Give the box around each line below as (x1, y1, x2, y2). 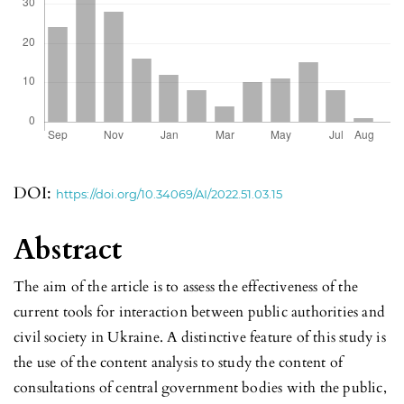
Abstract (14, 230, 123, 271)
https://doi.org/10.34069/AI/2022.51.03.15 (56, 187, 282, 202)
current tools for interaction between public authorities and (14, 302, 386, 323)
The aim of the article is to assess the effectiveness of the (14, 277, 359, 298)
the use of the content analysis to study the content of (14, 353, 344, 373)
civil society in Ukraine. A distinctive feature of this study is (14, 327, 386, 348)
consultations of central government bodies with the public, (14, 378, 387, 399)
